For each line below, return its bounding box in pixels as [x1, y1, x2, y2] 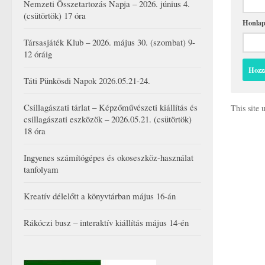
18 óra [24, 125, 46, 137]
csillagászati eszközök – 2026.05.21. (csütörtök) [24, 113, 192, 125]
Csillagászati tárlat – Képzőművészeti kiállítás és [24, 101, 198, 114]
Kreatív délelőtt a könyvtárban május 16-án [24, 190, 176, 202]
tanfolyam [24, 163, 59, 176]
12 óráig [24, 48, 52, 60]
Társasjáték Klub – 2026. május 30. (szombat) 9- [24, 36, 195, 49]
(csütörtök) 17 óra [24, 9, 86, 22]
